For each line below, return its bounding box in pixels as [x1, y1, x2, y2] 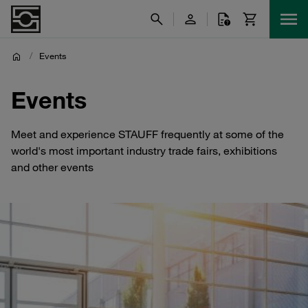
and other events [11, 160, 93, 174]
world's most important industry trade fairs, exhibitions [11, 144, 277, 157]
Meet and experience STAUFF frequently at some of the [11, 127, 284, 141]
